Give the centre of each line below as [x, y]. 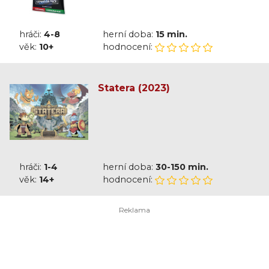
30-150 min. [182, 167]
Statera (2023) [134, 88]
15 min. [171, 35]
